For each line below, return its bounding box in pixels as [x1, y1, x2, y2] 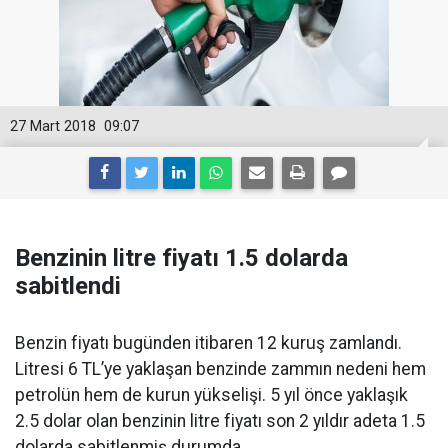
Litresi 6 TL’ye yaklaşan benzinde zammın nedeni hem [15, 359, 426, 380]
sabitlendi [15, 272, 121, 301]
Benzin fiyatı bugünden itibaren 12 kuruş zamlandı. [15, 333, 402, 354]
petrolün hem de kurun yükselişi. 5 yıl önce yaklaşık [15, 385, 408, 406]
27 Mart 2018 [10, 118, 96, 136]
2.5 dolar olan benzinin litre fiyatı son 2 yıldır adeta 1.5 [15, 411, 425, 432]
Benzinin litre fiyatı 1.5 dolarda [15, 244, 348, 273]
